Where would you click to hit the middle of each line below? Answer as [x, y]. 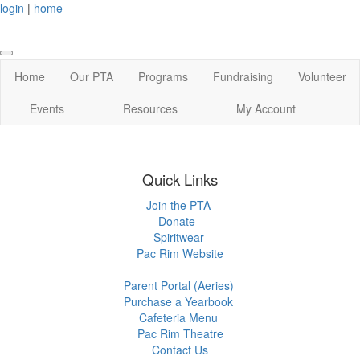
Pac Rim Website [180, 253]
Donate [177, 221]
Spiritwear [178, 237]
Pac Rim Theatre [180, 333]
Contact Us [180, 350]
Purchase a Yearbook [178, 301]
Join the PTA [178, 205]
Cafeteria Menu [178, 317]
